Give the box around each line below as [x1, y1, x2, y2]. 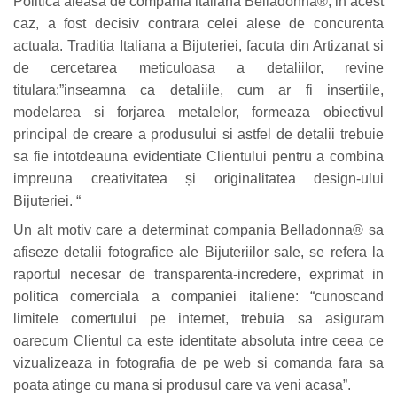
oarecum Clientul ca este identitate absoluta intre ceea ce [13, 332, 384, 348]
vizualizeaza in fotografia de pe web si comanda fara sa [13, 354, 384, 370]
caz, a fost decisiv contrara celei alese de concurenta [13, 15, 384, 31]
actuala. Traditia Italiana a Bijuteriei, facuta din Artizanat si [13, 37, 384, 53]
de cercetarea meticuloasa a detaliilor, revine [13, 59, 384, 75]
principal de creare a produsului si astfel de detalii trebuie [13, 126, 384, 142]
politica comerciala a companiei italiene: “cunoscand [13, 288, 384, 304]
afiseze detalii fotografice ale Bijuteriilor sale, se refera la [13, 244, 384, 260]
